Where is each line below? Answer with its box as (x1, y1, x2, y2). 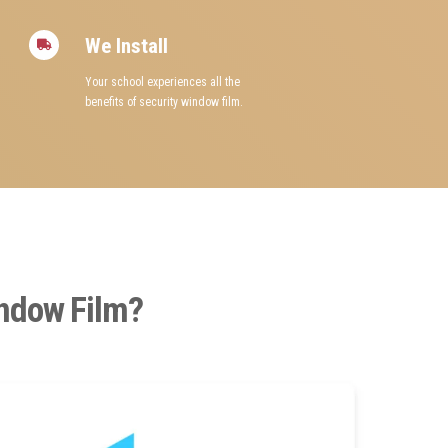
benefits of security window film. (84, 95, 243, 110)
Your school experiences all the (84, 75, 240, 90)
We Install (84, 34, 168, 59)
